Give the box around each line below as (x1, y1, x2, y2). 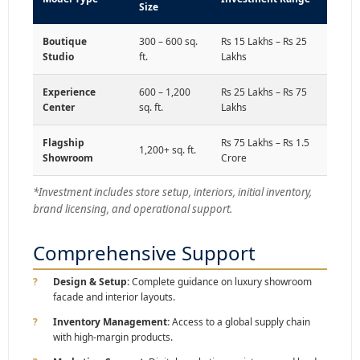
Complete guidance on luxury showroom (129, 275, 312, 289)
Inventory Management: (53, 315, 170, 329)
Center (43, 100, 75, 115)
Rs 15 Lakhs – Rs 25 (221, 35, 307, 49)
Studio (43, 50, 74, 64)
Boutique (43, 35, 87, 49)
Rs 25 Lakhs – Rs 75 (221, 85, 307, 100)
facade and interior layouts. (53, 290, 175, 305)
